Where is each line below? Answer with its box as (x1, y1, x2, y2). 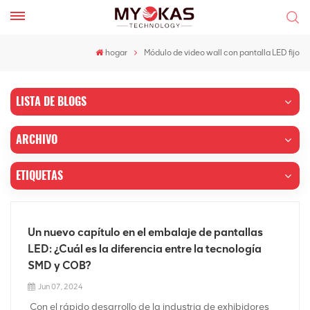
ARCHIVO (16, 132, 57, 147)
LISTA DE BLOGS (16, 94, 86, 109)
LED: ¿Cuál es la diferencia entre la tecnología (28, 242, 262, 255)
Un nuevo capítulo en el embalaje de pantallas (28, 226, 263, 239)
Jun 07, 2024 (37, 282, 84, 291)
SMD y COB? (28, 259, 91, 272)
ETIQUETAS (16, 168, 63, 183)
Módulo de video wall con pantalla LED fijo (144, 48, 300, 57)
